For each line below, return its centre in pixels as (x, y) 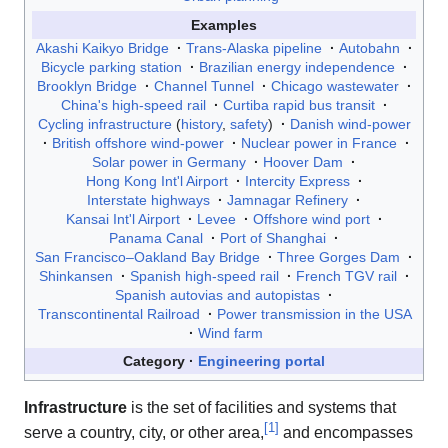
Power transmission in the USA (313, 313)
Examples (224, 24)
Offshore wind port (311, 218)
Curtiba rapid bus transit (298, 104)
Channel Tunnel (203, 85)
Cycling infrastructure (104, 123)
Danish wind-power (350, 123)
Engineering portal (261, 361)
